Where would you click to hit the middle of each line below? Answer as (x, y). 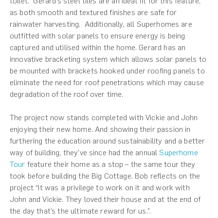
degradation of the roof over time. (67, 94)
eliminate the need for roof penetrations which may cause (107, 82)
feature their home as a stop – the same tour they (110, 164)
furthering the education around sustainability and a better (108, 141)
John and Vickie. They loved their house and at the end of (105, 199)
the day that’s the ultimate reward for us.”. (81, 211)
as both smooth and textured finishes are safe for (93, 12)
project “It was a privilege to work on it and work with (100, 187)
